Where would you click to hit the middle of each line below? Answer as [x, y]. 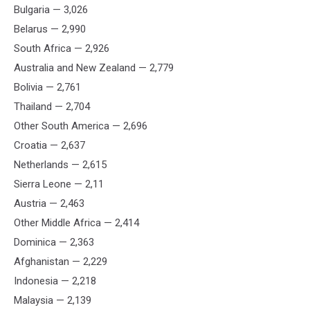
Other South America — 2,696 [81, 126]
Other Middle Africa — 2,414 [76, 222]
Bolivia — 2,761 [47, 87]
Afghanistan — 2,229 [61, 261]
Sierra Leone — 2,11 [59, 184]
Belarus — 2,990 [50, 29]
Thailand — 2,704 [52, 106]
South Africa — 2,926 [62, 48]
